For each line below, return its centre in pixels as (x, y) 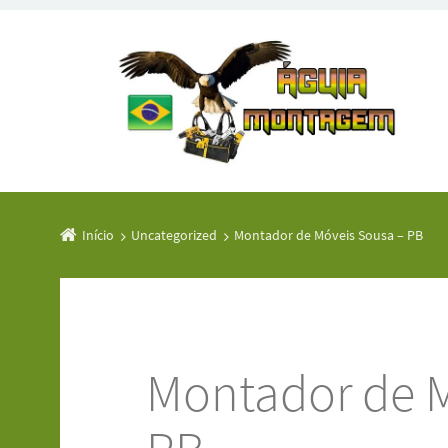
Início (98, 235)
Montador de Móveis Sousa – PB (328, 235)
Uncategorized (174, 235)
